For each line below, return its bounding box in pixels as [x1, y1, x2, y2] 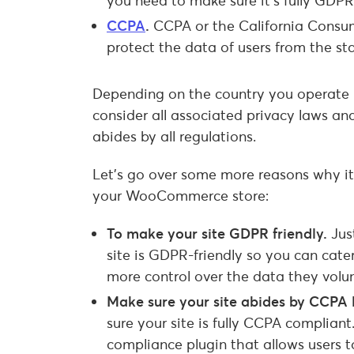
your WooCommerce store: [92, 186, 269, 205]
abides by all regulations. [92, 127, 256, 146]
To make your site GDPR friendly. [107, 224, 331, 243]
